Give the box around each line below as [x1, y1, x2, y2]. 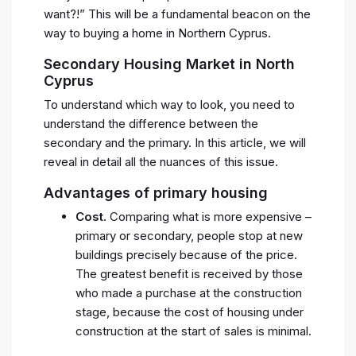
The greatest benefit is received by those [75, 265, 303, 281]
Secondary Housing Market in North [44, 55, 295, 72]
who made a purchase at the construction [75, 284, 302, 300]
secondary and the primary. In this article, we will [44, 134, 306, 150]
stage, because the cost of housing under [75, 304, 304, 319]
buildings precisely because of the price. [75, 246, 297, 262]
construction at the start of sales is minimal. [75, 323, 311, 339]
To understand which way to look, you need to [44, 96, 295, 112]
